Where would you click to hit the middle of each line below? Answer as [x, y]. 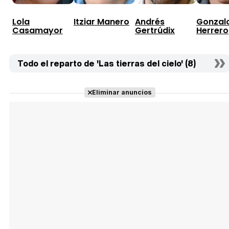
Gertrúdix [155, 30]
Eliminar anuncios [122, 92]
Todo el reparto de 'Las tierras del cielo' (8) [107, 63]
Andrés [150, 21]
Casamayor [38, 30]
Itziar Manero [101, 21]
